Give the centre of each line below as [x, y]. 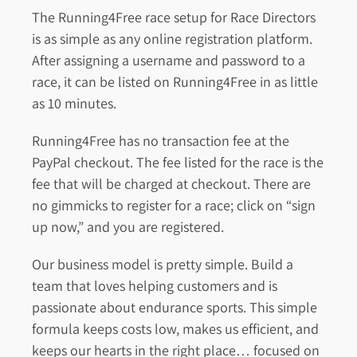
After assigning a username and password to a [169, 61]
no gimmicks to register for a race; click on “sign [174, 206]
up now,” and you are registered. [128, 227]
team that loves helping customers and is [155, 286]
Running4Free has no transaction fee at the [161, 141]
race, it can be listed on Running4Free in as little [175, 82]
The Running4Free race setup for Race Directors [174, 18]
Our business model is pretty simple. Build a [163, 265]
